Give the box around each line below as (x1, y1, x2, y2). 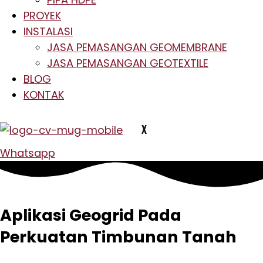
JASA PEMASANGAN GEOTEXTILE (47, 56, 208, 70)
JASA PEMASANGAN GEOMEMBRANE (47, 40, 227, 55)
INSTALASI (23, 24, 73, 39)
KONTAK (23, 87, 64, 102)
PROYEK (23, 8, 61, 23)
